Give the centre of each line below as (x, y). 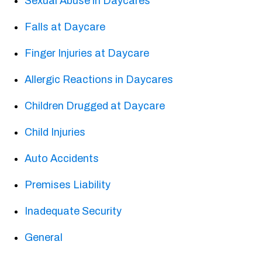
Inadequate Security (73, 211)
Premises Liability (68, 185)
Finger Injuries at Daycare (87, 54)
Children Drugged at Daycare (95, 106)
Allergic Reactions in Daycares (99, 80)
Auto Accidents (62, 159)
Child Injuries (55, 132)
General (44, 238)
